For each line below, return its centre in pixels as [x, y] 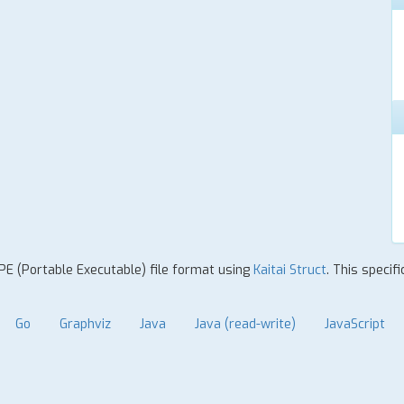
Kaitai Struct [290, 270]
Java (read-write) [245, 324]
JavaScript [355, 324]
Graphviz [85, 324]
